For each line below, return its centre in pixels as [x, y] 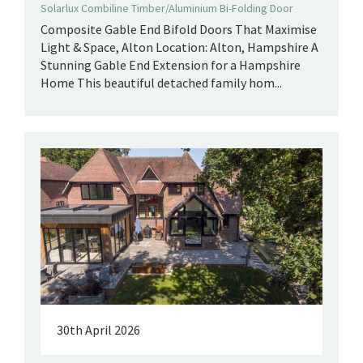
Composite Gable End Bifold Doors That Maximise [179, 30]
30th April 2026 [98, 329]
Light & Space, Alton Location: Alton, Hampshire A [179, 47]
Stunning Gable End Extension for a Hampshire [171, 65]
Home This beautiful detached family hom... [161, 83]
